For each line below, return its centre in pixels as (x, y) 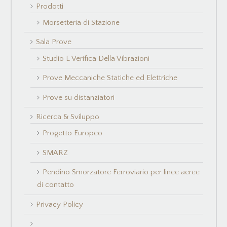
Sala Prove (54, 42)
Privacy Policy (60, 204)
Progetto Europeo (72, 133)
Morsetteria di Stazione (81, 22)
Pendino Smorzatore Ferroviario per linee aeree (121, 172)
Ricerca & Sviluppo (68, 117)
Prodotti (50, 6)
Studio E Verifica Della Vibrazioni (96, 58)
